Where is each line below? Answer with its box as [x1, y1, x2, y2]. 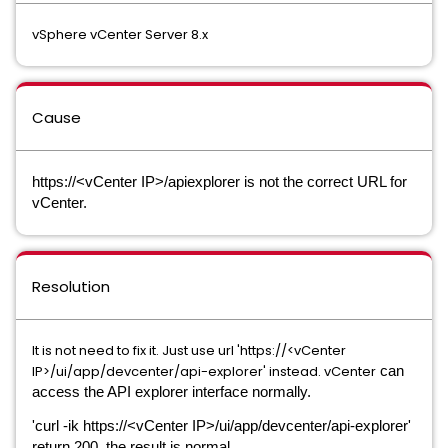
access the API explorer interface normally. [32, 383, 311, 400]
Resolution [32, 275, 110, 297]
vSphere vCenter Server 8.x [32, 24, 208, 44]
